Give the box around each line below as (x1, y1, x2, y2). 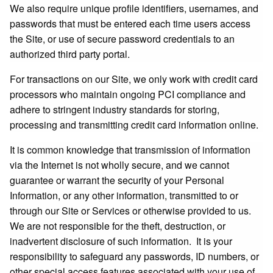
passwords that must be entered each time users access (10, 16, 250, 30)
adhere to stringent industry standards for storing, (10, 102, 219, 116)
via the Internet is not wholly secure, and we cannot (10, 158, 229, 172)
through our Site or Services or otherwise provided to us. (10, 204, 253, 218)
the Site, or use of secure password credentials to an (10, 32, 235, 46)
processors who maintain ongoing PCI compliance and (10, 87, 246, 101)
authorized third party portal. (10, 47, 130, 61)
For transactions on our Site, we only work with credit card (10, 72, 258, 86)
